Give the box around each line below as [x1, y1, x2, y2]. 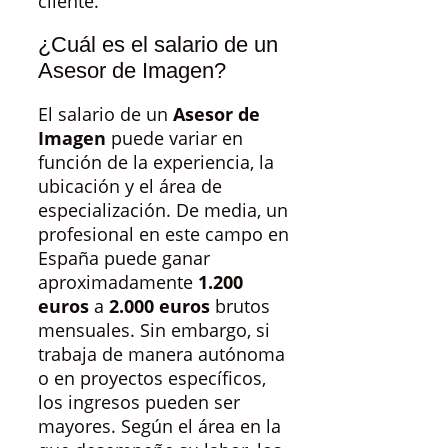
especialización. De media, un [38, 197, 288, 222]
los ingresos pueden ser [38, 389, 240, 414]
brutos [210, 293, 270, 318]
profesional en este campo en [38, 221, 289, 246]
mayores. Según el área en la [38, 413, 281, 438]
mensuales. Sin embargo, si [38, 317, 270, 342]
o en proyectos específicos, [38, 365, 266, 390]
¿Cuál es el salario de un [38, 31, 278, 57]
